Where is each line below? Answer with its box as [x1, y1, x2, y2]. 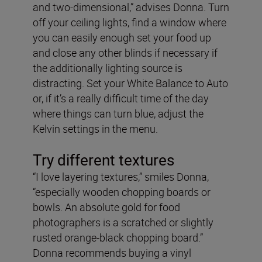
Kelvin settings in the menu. [33, 122, 158, 136]
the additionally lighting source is [33, 61, 182, 75]
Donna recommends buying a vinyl [33, 246, 191, 260]
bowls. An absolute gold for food [33, 200, 180, 215]
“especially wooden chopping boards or [33, 185, 211, 199]
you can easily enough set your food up [33, 30, 211, 45]
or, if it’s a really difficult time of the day [33, 91, 209, 106]
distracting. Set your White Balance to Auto [33, 76, 228, 91]
